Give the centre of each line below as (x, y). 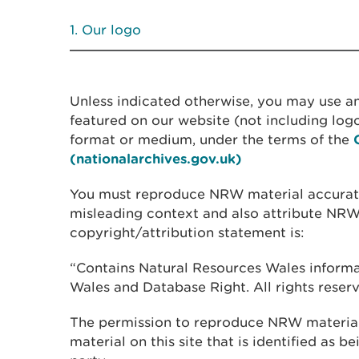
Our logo (111, 30)
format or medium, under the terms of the (212, 139)
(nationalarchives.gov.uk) (156, 158)
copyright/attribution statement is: (187, 232)
